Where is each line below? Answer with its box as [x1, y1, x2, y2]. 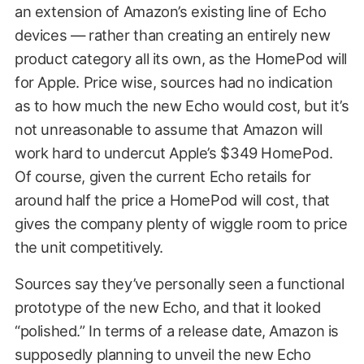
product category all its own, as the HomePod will [14, 49, 347, 67]
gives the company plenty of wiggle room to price [14, 214, 348, 232]
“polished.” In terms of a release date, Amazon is [14, 321, 339, 340]
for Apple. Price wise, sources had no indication [14, 72, 333, 91]
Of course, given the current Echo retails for [14, 167, 311, 185]
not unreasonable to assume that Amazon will [14, 119, 323, 138]
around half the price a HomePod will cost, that [14, 190, 330, 209]
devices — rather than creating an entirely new [14, 25, 331, 44]
